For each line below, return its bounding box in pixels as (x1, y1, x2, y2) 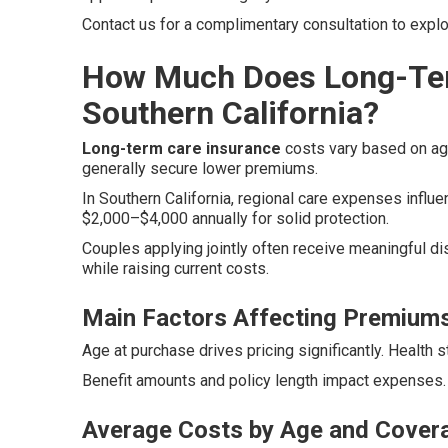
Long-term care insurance (82, 139, 281, 158)
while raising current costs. (82, 259, 269, 278)
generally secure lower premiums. (82, 159, 318, 178)
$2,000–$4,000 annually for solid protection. (82, 209, 389, 228)
